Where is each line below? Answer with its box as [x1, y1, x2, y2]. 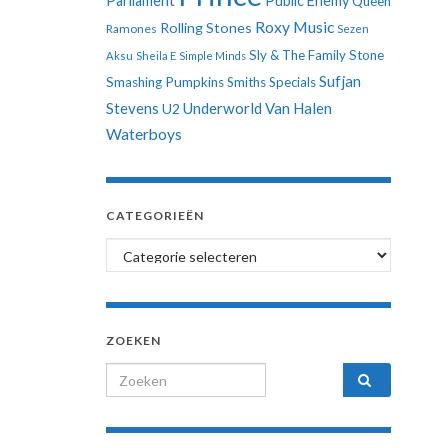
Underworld [183, 99, 262, 117]
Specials [269, 74, 316, 90]
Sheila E [136, 49, 176, 62]
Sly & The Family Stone [249, 47, 384, 63]
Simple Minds [179, 49, 246, 62]
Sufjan [319, 72, 361, 90]
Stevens [106, 99, 159, 117]
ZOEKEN [106, 333, 161, 348]
